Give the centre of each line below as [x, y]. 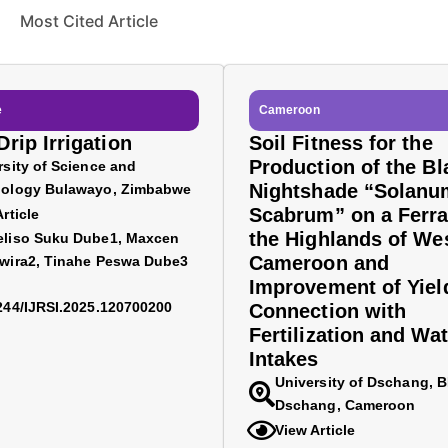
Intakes [284, 359]
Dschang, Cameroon [345, 405]
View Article [315, 429]
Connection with [328, 311]
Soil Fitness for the [341, 143]
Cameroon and [319, 263]
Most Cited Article [89, 21]
